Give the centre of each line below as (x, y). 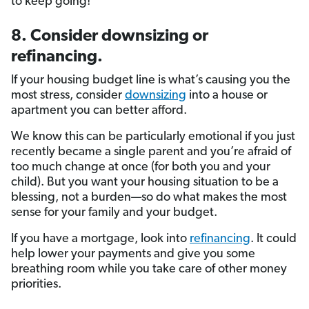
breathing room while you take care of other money (149, 269)
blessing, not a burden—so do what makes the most (149, 197)
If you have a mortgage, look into (100, 239)
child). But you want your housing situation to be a (145, 182)
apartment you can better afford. (99, 110)
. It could (273, 239)
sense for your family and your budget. (114, 212)
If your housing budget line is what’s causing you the (151, 80)
